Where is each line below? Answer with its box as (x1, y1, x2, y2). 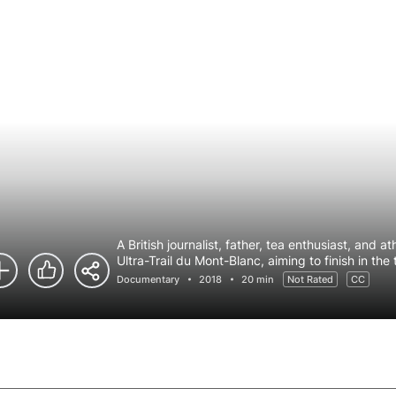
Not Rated (287, 273, 333, 286)
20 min (241, 273, 274, 286)
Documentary (117, 273, 179, 286)
